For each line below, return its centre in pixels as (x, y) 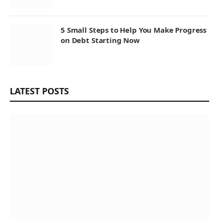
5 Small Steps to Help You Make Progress (134, 30)
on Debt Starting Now (100, 40)
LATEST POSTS (39, 91)
